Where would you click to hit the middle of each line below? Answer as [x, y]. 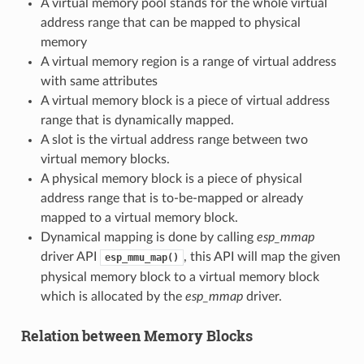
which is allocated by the [113, 296]
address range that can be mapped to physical [170, 22]
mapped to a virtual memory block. [139, 217]
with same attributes [99, 81]
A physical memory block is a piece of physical [171, 178]
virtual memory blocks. [105, 159]
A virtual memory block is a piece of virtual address [185, 100]
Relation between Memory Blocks [136, 335]
